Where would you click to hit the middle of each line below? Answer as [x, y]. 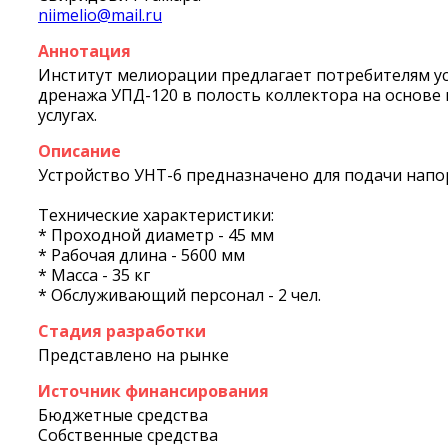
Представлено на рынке [133, 355]
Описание [79, 151]
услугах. [67, 115]
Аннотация [84, 51]
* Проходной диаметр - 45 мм [156, 235]
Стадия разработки [122, 331]
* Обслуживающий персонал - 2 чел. [179, 295]
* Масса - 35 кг [94, 275]
